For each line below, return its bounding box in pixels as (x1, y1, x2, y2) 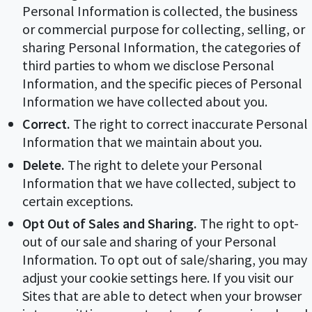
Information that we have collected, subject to (22, 173, 296, 192)
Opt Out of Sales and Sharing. (22, 214, 197, 233)
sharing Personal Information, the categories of (22, 38, 301, 56)
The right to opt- (197, 214, 299, 233)
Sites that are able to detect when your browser (22, 287, 302, 305)
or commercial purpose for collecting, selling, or (22, 20, 305, 38)
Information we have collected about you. (22, 93, 267, 111)
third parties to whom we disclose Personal (22, 56, 274, 75)
